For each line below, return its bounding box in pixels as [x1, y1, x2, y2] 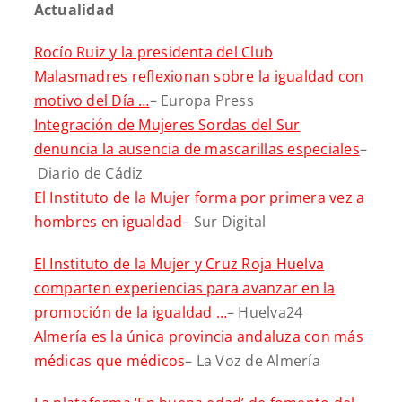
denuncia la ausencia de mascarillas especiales [33, 138, 360, 159]
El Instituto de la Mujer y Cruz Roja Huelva [33, 253, 325, 274]
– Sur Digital [182, 211, 267, 232]
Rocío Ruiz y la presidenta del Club [33, 41, 274, 62]
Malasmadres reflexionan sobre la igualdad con [33, 66, 364, 86]
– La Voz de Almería [185, 350, 320, 371]
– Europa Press [149, 90, 254, 110]
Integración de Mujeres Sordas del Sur [33, 114, 301, 135]
